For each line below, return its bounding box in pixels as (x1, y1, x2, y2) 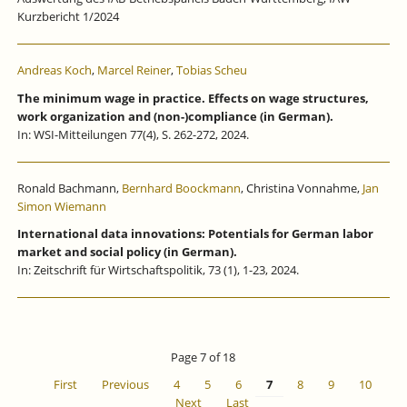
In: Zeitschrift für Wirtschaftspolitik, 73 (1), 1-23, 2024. (16, 262, 299, 279)
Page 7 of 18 (171, 348, 236, 365)
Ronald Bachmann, (16, 179, 122, 196)
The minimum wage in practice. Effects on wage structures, (16, 89, 369, 106)
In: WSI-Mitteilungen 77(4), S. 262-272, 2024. (16, 125, 249, 143)
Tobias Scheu (175, 62, 247, 79)
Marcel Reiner (96, 62, 171, 79)
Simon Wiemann (16, 197, 106, 214)
